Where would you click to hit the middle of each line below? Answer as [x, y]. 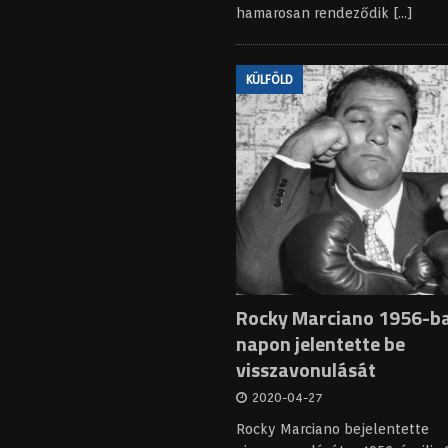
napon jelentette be [321, 343]
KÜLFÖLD [270, 80]
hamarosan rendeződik [315, 13]
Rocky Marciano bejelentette [333, 428]
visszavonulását [306, 369]
